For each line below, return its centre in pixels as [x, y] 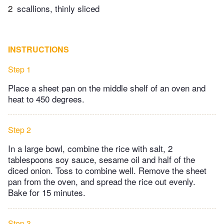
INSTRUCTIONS [38, 49]
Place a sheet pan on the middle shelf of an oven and [107, 87]
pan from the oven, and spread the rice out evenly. [102, 181]
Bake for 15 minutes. [47, 192]
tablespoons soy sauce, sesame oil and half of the [101, 159]
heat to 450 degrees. [46, 98]
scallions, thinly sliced [58, 8]
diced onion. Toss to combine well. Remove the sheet [107, 170]
